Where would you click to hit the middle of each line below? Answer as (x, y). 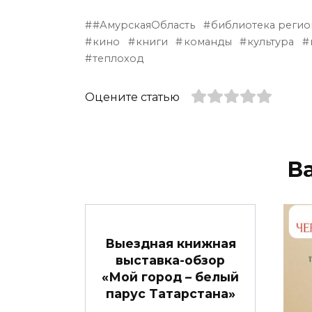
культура (271, 41)
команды (208, 41)
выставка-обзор (170, 260)
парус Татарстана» (170, 293)
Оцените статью (132, 97)
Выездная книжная (170, 243)
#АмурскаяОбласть (144, 25)
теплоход (118, 58)
